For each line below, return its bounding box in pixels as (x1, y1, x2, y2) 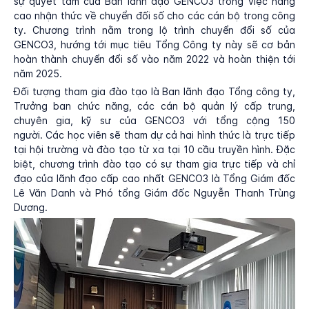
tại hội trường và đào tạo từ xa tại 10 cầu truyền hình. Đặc (14, 143, 295, 155)
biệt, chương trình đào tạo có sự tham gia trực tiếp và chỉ (14, 158, 295, 170)
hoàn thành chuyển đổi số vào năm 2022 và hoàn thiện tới (14, 53, 295, 65)
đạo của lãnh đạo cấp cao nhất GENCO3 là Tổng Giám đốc (14, 172, 295, 184)
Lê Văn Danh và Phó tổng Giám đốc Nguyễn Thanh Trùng (14, 187, 295, 199)
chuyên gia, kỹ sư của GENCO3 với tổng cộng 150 (14, 114, 295, 126)
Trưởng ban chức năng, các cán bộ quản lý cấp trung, (14, 100, 295, 112)
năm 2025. (14, 68, 62, 79)
